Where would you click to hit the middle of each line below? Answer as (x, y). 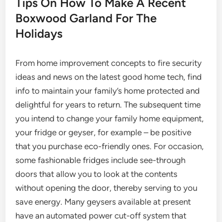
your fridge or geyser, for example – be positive (104, 132)
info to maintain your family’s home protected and (108, 91)
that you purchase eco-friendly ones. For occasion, (110, 146)
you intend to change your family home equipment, (110, 118)
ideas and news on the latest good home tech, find (109, 77)
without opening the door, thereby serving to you (107, 188)
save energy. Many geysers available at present (103, 202)
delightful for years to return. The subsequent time (108, 105)
